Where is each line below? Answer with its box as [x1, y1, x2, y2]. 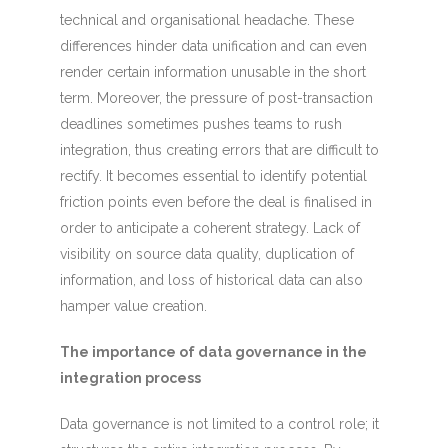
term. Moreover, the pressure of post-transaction [59, 90, 373, 106]
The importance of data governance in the [59, 344, 367, 360]
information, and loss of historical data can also [59, 272, 363, 288]
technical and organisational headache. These [59, 12, 354, 28]
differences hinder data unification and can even [59, 38, 367, 54]
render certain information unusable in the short [59, 64, 366, 80]
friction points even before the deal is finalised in [59, 194, 372, 210]
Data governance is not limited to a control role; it [59, 416, 379, 432]
